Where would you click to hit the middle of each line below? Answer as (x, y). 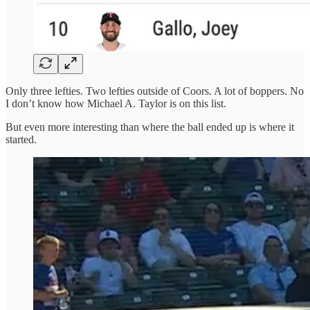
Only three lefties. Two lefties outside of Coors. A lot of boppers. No (155, 91)
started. (21, 139)
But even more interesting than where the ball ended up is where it (150, 127)
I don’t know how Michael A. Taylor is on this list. (116, 103)
